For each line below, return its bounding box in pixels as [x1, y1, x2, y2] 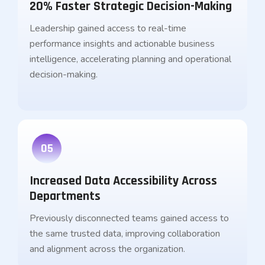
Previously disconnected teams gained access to [30, 212, 229, 225]
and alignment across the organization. [30, 243, 185, 256]
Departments [30, 188, 101, 205]
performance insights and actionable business [30, 37, 215, 50]
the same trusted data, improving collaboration [30, 227, 220, 240]
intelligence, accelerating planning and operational [30, 53, 231, 66]
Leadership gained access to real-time [30, 22, 186, 35]
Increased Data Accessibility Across [30, 173, 217, 189]
